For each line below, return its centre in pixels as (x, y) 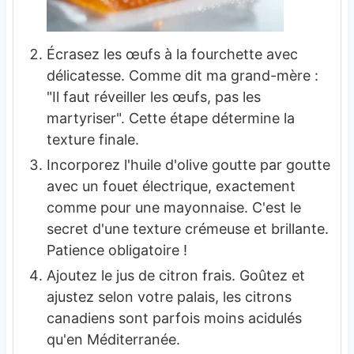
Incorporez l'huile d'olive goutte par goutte (188, 165)
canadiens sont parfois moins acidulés (174, 318)
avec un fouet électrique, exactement (171, 186)
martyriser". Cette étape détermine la (170, 119)
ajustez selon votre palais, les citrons (169, 297)
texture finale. (92, 140)
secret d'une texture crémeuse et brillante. (187, 229)
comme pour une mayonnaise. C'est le (173, 208)
